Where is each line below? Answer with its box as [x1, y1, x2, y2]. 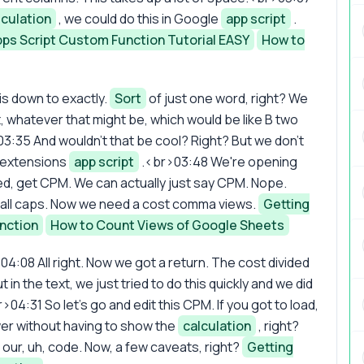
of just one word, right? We [146, 89, 308, 107]
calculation [183, 316, 251, 335]
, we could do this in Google [56, 9, 221, 28]
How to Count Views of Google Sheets [50, 215, 284, 234]
